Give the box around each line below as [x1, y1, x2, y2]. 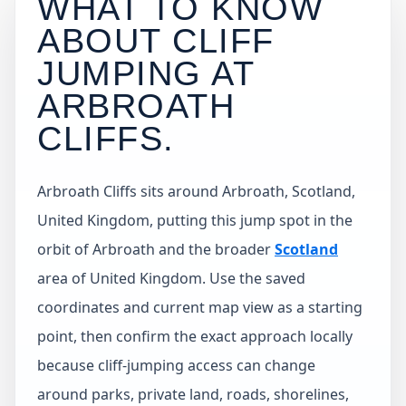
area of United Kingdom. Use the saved [37, 268, 305, 288]
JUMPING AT [37, 53, 255, 92]
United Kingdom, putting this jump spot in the [37, 210, 353, 230]
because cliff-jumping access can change [37, 355, 315, 375]
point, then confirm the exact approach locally [37, 326, 353, 346]
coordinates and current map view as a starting [37, 297, 362, 317]
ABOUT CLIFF [37, 21, 275, 60]
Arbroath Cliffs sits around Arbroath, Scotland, [37, 181, 355, 201]
